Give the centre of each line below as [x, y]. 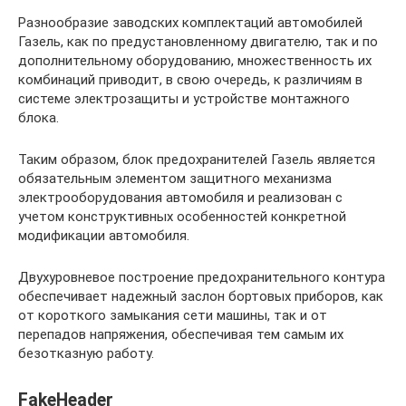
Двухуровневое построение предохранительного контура [202, 278]
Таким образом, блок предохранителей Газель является [197, 160]
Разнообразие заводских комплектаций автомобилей [190, 23]
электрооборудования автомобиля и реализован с [180, 198]
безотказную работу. [86, 354]
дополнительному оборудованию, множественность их [195, 61]
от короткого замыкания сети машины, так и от [173, 316]
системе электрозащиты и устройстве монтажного [184, 99]
